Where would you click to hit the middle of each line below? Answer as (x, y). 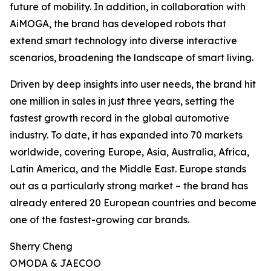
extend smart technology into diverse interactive (123, 41)
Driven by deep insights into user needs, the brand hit (133, 84)
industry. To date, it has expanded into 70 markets (126, 135)
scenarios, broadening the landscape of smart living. (132, 57)
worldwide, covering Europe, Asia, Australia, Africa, (129, 152)
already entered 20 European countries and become (133, 203)
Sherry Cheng (41, 246)
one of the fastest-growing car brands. (100, 220)
